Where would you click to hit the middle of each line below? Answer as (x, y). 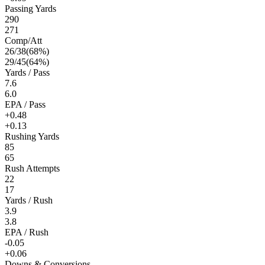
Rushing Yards (32, 136)
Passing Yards (30, 8)
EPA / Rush (27, 232)
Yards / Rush (29, 200)
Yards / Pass (27, 72)
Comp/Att (23, 40)
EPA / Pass (25, 104)
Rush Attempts (32, 168)
